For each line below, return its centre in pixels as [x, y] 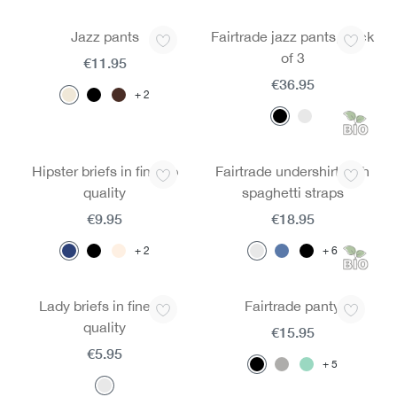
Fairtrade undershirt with [292, 171]
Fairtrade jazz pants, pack [292, 36]
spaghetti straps [292, 192]
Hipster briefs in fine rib [105, 171]
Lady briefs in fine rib [105, 306]
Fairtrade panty [292, 306]
